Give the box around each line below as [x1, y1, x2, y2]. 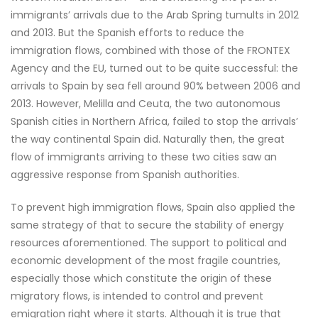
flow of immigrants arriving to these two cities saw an [11, 150, 277, 164]
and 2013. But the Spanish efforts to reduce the [11, 26, 244, 40]
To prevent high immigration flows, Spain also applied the [11, 200, 295, 214]
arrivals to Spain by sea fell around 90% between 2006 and [11, 79, 300, 93]
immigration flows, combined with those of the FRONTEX [11, 43, 290, 57]
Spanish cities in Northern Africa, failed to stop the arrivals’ [11, 114, 298, 128]
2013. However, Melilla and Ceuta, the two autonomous [11, 97, 280, 111]
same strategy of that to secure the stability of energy [11, 218, 284, 232]
